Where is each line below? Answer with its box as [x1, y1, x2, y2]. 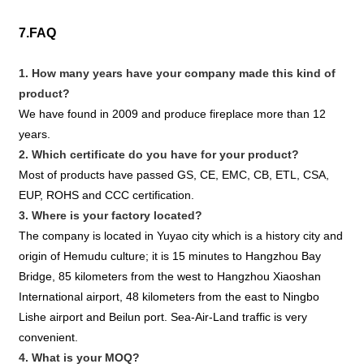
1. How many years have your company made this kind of [19, 67, 336, 80]
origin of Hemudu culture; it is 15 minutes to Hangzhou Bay [19, 249, 322, 263]
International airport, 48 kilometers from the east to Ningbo [19, 290, 320, 304]
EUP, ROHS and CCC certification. [19, 188, 195, 202]
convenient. [19, 331, 79, 344]
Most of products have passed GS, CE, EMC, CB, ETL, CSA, [19, 168, 330, 182]
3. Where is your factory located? [19, 209, 203, 223]
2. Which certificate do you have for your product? [19, 148, 300, 162]
